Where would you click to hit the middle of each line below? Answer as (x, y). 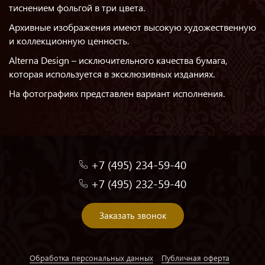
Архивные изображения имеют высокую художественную (132, 27)
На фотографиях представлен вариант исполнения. (117, 93)
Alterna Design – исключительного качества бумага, (118, 60)
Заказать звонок (132, 215)
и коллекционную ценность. (69, 41)
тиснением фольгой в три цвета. (77, 7)
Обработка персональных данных (91, 258)
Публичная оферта (195, 258)
